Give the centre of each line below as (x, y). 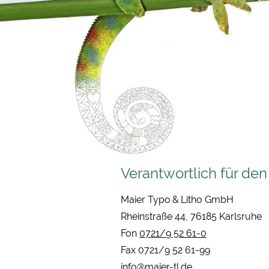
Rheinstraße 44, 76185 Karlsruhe (191, 216)
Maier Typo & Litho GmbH (177, 200)
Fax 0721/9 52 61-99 (165, 250)
